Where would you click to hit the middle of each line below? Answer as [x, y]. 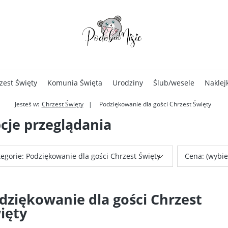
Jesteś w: [27, 104]
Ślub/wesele [174, 83]
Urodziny [128, 83]
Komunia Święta [75, 83]
